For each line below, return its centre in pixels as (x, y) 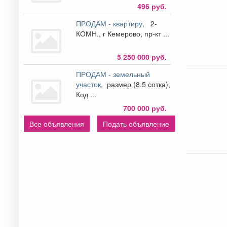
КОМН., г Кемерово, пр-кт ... (136, 33)
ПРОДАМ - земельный (113, 74)
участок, (91, 84)
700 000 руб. (145, 108)
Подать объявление (136, 123)
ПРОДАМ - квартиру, (112, 23)
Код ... (86, 94)
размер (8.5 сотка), (138, 84)
